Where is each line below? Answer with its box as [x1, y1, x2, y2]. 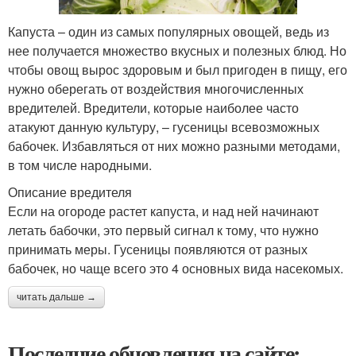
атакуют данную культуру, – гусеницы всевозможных [8, 117, 319, 136]
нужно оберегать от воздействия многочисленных [8, 79, 304, 98]
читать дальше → [17, 291, 96, 303]
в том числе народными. [8, 155, 152, 174]
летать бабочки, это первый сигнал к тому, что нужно [8, 220, 319, 239]
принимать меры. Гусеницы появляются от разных [8, 239, 308, 258]
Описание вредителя [8, 182, 132, 201]
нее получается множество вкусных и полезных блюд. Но [8, 41, 346, 60]
